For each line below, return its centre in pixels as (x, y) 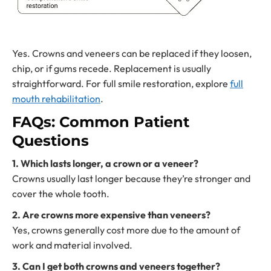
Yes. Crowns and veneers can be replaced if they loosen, (132, 54)
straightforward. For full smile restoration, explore (121, 84)
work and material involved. (72, 245)
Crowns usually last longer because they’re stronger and (131, 179)
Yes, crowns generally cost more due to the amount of (126, 230)
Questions (51, 141)
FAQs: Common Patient (101, 122)
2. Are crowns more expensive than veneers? (111, 215)
